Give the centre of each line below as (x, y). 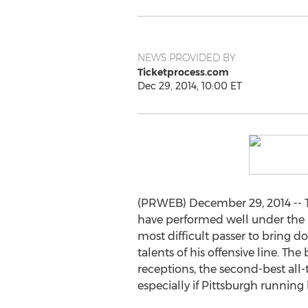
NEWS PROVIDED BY (186, 58)
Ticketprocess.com (183, 72)
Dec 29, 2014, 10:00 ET (189, 86)
